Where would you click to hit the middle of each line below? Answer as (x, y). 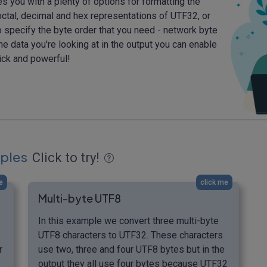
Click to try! (66, 157)
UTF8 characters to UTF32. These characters (131, 235)
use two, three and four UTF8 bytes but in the (131, 249)
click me (214, 182)
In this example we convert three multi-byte (128, 221)
